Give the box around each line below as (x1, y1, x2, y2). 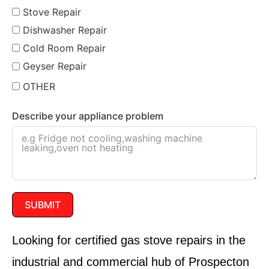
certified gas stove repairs (75, 234, 213, 247)
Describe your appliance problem (12, 110, 163, 122)
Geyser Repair (23, 60, 86, 73)
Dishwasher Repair (23, 23, 107, 36)
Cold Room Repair (23, 42, 106, 55)
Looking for (12, 234, 75, 247)
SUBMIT (25, 199, 61, 211)
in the (213, 234, 246, 247)
